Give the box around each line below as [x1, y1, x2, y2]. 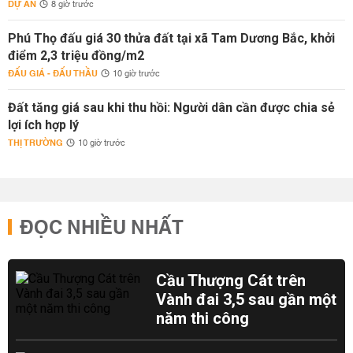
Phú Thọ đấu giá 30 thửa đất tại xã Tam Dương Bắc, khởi [8, 31, 335, 46]
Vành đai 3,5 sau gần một [156, 290, 337, 309]
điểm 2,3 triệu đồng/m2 [8, 48, 144, 63]
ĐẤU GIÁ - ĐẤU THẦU [8, 65, 98, 82]
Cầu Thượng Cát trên [156, 271, 307, 290]
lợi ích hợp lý [8, 117, 79, 132]
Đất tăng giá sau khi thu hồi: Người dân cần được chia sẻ [8, 100, 335, 115]
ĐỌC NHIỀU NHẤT [20, 211, 184, 246]
